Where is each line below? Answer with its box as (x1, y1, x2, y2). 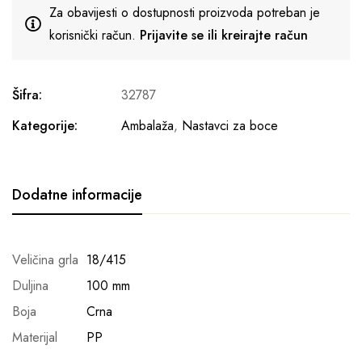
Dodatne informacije (12, 184, 142, 205)
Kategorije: (12, 116, 78, 135)
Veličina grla (12, 250, 78, 269)
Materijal (12, 328, 57, 347)
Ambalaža (121, 116, 174, 135)
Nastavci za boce (182, 116, 278, 135)
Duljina (12, 276, 48, 295)
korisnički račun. (49, 26, 140, 44)
